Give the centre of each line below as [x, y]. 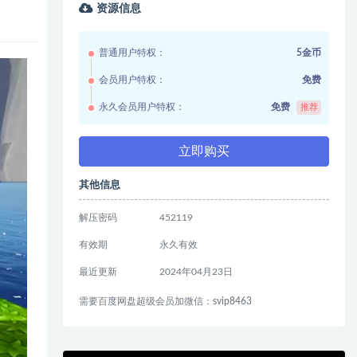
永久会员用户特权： [142, 107]
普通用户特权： [133, 53]
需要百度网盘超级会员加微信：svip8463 [166, 301]
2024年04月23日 [196, 272]
